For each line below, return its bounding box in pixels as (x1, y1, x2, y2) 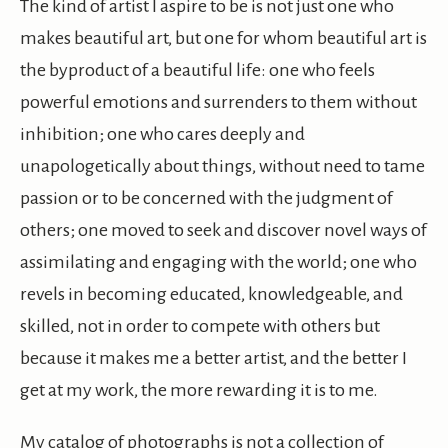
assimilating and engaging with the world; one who (20, 252, 417, 273)
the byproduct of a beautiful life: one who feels (20, 60, 375, 81)
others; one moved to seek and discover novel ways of (20, 220, 427, 241)
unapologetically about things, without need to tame (20, 156, 425, 177)
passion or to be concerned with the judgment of (20, 188, 393, 209)
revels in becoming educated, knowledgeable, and (20, 284, 403, 305)
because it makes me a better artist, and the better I (20, 348, 407, 369)
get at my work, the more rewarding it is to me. (20, 380, 378, 401)
